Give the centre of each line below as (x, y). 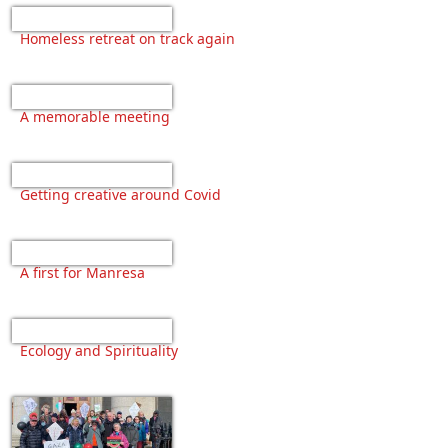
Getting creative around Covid (120, 195)
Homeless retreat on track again (127, 39)
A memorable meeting (95, 117)
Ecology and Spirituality (99, 351)
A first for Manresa (82, 273)
